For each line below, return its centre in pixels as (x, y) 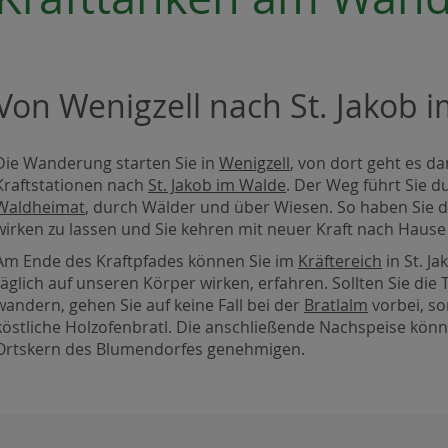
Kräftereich (340, 260)
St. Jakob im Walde (217, 185)
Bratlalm (336, 304)
